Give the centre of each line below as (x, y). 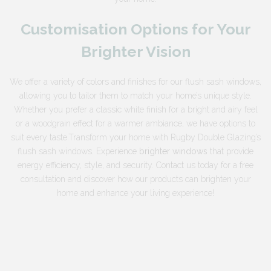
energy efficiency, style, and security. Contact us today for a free (135, 165)
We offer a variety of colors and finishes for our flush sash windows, (135, 82)
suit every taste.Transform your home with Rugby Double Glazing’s (135, 137)
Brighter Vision (135, 51)
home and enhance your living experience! (135, 193)
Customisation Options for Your (135, 29)
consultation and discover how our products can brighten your (135, 179)
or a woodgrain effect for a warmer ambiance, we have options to (135, 123)
